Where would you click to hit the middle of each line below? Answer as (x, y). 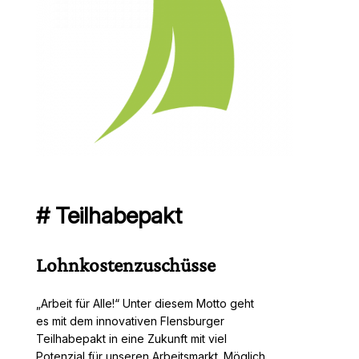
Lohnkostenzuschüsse (125, 264)
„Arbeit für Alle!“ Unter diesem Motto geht (145, 303)
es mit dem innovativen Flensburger (130, 321)
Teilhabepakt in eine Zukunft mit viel (131, 338)
